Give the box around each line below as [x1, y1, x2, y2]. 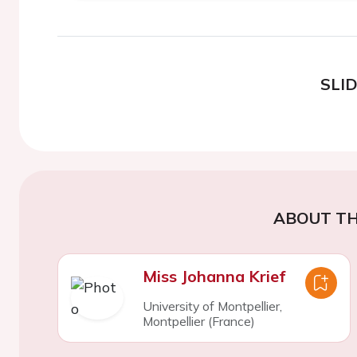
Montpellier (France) [142, 313, 255, 329]
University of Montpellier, [142, 298, 282, 314]
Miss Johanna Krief [142, 266, 285, 286]
